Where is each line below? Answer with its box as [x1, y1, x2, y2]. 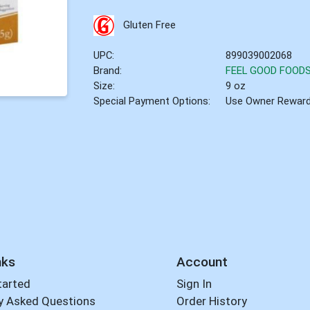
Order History [176, 294, 247, 309]
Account [176, 253, 228, 270]
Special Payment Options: [93, 94, 211, 107]
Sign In [176, 277, 212, 291]
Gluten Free [122, 18, 176, 31]
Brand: [93, 64, 122, 77]
